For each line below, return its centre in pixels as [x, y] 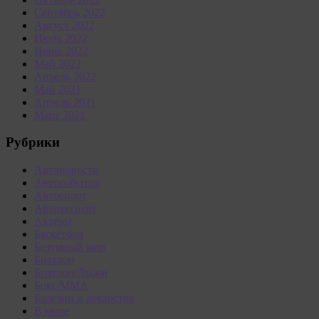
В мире [52, 311]
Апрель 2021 [65, 102]
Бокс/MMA [61, 286]
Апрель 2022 [65, 76]
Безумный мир [70, 247]
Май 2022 [58, 63]
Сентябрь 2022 [70, 12]
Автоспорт [61, 196]
